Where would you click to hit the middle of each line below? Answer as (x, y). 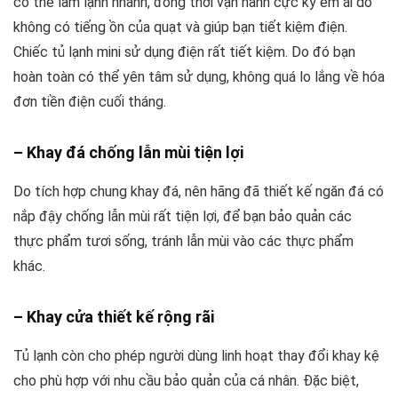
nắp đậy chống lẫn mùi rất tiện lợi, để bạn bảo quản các (183, 216)
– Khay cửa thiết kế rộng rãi (114, 316)
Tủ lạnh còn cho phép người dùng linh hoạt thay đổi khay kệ (196, 355)
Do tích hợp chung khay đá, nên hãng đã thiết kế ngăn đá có (199, 191)
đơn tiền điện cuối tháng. (90, 101)
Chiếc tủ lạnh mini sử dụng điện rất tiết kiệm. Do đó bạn (184, 52)
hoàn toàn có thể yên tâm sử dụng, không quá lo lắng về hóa (199, 76)
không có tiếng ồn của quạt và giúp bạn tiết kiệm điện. (180, 27)
